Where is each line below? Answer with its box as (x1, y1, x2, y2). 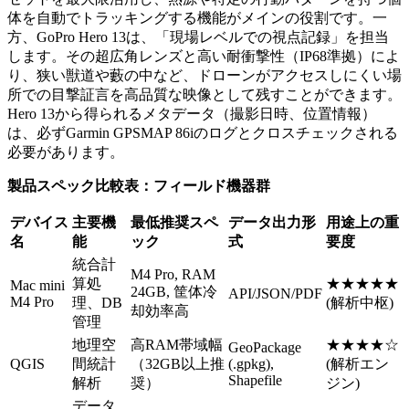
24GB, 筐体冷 (131, 284, 217, 300)
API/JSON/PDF (228, 286, 322, 302)
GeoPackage (228, 340, 301, 356)
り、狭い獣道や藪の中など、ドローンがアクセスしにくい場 (7, 68, 402, 84)
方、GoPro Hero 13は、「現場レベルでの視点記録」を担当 (7, 29, 389, 46)
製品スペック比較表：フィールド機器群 (7, 178, 270, 194)
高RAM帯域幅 (131, 337, 223, 353)
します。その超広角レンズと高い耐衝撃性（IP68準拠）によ (7, 48, 400, 65)
